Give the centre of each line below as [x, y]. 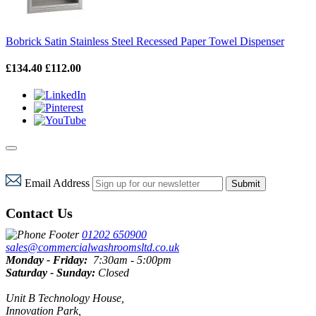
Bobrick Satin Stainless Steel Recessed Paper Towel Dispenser [145, 42]
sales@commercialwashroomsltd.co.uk [92, 248]
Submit [246, 184]
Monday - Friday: [48, 260]
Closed [112, 273]
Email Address [59, 183]
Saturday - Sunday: [50, 273]
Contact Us [39, 213]
